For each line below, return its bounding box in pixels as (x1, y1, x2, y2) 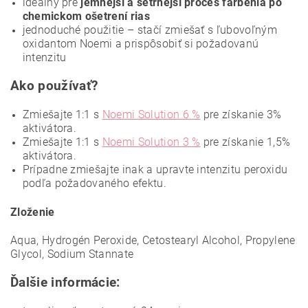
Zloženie (10, 206, 55, 219)
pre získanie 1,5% (200, 135, 291, 149)
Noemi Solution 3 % (102, 135, 201, 149)
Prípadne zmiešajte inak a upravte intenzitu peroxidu (22, 163, 288, 177)
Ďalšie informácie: (10, 275, 120, 291)
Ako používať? (10, 78, 98, 94)
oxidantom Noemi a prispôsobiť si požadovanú (22, 37, 259, 51)
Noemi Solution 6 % (102, 108, 201, 122)
